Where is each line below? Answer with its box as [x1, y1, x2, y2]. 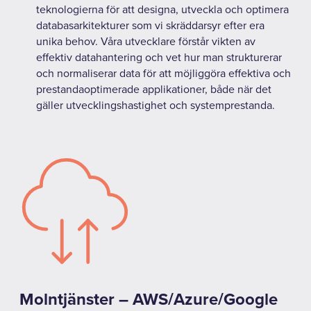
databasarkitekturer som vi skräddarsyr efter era [36, 18, 264, 33]
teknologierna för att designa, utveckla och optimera [36, 2, 289, 17]
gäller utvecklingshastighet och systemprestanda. [36, 98, 275, 112]
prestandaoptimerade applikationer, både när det [36, 82, 271, 96]
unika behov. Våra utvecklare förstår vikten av [36, 34, 255, 49]
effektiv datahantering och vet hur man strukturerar [36, 50, 282, 65]
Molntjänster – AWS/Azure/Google [19, 289, 278, 310]
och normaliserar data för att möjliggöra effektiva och [36, 66, 291, 81]
